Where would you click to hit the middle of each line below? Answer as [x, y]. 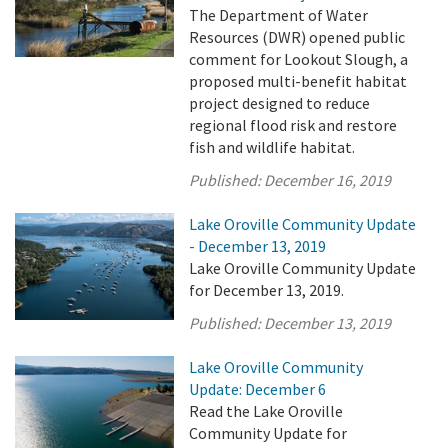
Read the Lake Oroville [266, 411]
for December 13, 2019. [267, 290]
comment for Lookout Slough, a [299, 59]
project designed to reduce [280, 103]
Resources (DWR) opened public [297, 37]
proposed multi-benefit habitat [298, 81]
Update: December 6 [258, 389]
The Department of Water [279, 15]
